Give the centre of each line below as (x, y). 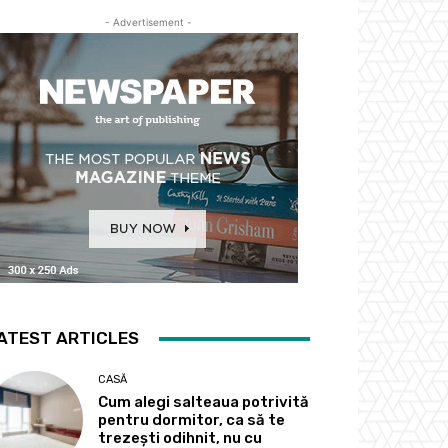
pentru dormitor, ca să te (192, 420)
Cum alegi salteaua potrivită (204, 402)
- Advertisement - (148, 22)
